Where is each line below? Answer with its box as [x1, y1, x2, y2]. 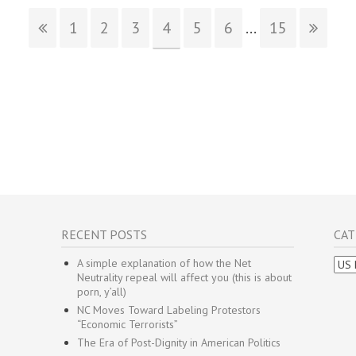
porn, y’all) [77, 284, 126, 299]
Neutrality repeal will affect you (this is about [77, 270, 292, 284]
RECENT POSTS [61, 226, 147, 242]
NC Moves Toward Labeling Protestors [77, 303, 261, 317]
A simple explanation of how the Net [77, 256, 251, 270]
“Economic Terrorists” [77, 317, 178, 331]
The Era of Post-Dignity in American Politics [77, 335, 281, 350]
